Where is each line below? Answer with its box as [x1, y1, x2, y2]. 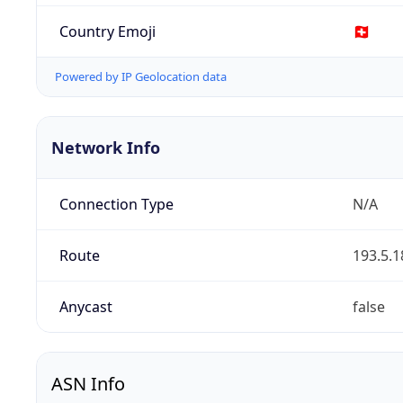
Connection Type [58, 194, 174, 215]
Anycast [58, 297, 112, 318]
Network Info [51, 137, 160, 159]
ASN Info [51, 372, 125, 397]
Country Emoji [58, 21, 156, 41]
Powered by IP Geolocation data [55, 68, 227, 85]
